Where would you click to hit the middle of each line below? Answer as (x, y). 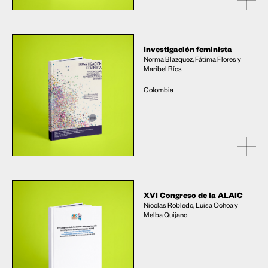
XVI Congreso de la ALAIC (193, 195)
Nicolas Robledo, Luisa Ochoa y (191, 205)
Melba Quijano (165, 215)
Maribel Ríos (163, 69)
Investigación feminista (188, 49)
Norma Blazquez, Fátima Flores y (192, 59)
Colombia (159, 90)
